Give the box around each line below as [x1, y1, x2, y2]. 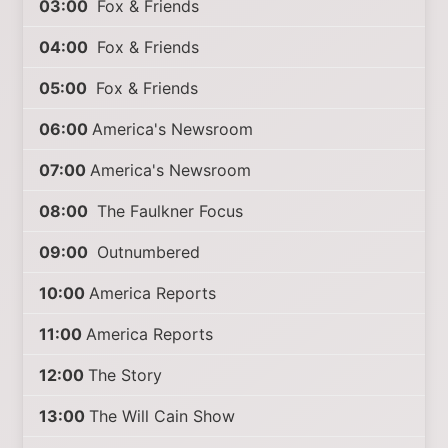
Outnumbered [92, 242, 201, 262]
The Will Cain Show [89, 406, 236, 426]
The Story [88, 365, 163, 385]
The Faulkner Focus [92, 201, 244, 221]
